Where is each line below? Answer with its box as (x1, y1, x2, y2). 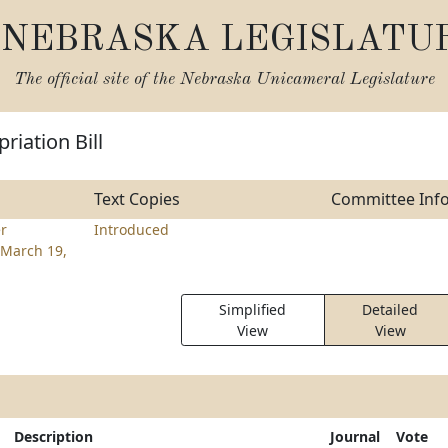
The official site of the (13, 71, 180, 88)
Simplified (219, 300, 287, 319)
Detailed (362, 300, 419, 319)
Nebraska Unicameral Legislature (179, 71, 435, 88)
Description (14, 427, 93, 446)
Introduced (93, 220, 169, 239)
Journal (330, 427, 380, 446)
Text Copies (93, 188, 180, 210)
